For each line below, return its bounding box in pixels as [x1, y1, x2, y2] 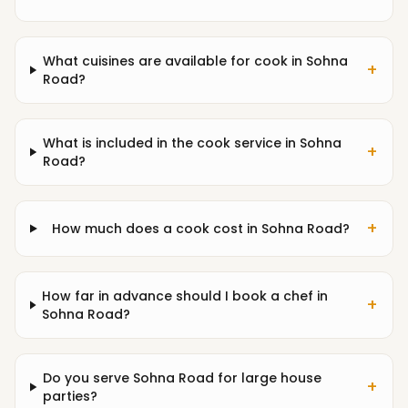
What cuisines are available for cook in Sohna [42, 52, 348, 70]
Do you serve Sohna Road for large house [43, 369, 322, 387]
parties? [43, 387, 98, 405]
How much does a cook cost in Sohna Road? [52, 219, 351, 238]
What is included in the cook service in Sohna [43, 134, 342, 152]
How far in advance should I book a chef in [42, 287, 329, 305]
